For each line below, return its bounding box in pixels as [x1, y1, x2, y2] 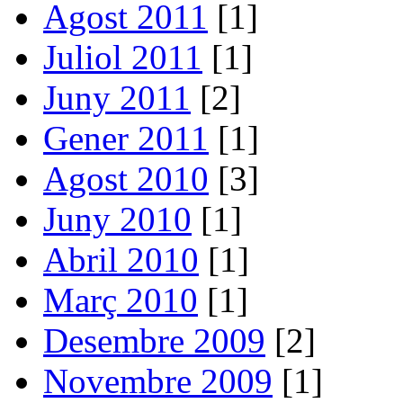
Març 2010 [43, 280, 198, 319]
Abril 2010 [43, 239, 199, 279]
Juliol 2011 [43, 37, 202, 76]
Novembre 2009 [43, 361, 273, 400]
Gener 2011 [43, 118, 209, 157]
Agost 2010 [43, 158, 209, 198]
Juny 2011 [43, 77, 191, 117]
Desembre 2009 [43, 320, 265, 360]
